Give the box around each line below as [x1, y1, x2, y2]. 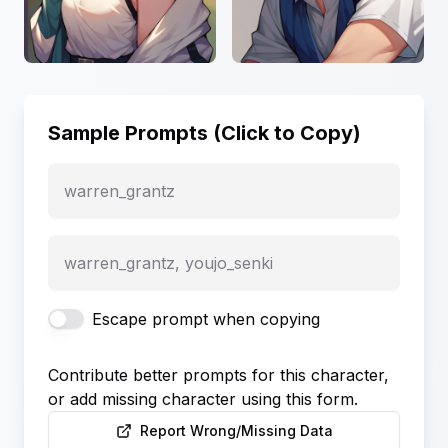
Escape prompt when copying [92, 308, 320, 329]
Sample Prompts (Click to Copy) [48, 120, 361, 145]
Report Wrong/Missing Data [139, 421, 333, 439]
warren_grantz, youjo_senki [64, 252, 273, 273]
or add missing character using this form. [48, 388, 358, 409]
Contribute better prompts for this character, [48, 364, 389, 385]
